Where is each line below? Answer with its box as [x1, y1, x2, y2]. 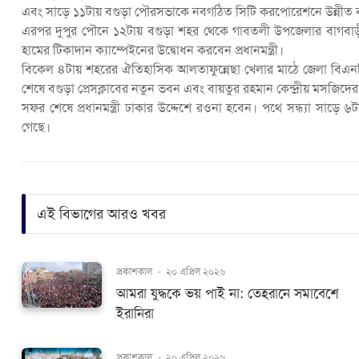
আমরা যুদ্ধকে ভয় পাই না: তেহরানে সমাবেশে [116, 285, 339, 303]
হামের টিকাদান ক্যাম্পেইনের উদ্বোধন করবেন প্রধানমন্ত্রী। [22, 42, 284, 59]
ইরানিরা [116, 305, 154, 323]
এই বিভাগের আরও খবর [37, 204, 166, 223]
